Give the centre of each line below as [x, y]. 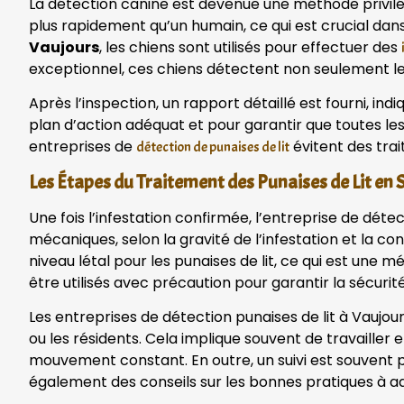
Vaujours [64, 47]
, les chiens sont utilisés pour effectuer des [250, 47]
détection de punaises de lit [213, 147]
